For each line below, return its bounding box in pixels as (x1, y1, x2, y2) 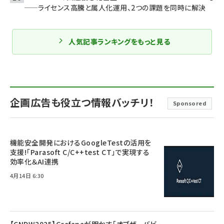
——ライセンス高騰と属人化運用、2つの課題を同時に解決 (24, 2, 206, 12)
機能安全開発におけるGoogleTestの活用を (10, 137, 151, 147)
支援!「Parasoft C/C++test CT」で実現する (10, 147, 150, 157)
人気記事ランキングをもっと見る (68, 36, 170, 46)
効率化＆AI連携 (10, 156, 59, 166)
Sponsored (172, 99, 206, 107)
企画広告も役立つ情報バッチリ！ (10, 95, 154, 109)
